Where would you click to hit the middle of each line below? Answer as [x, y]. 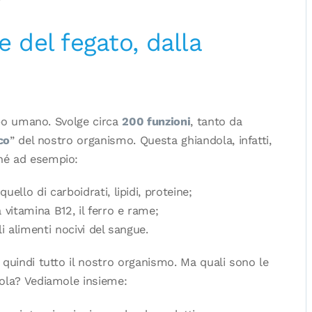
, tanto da [216, 121]
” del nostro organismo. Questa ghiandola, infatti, [140, 140]
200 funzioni [156, 121]
